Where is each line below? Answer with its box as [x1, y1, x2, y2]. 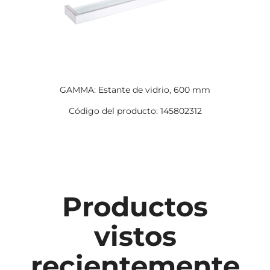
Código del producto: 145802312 [68, 105, 202, 116]
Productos [62, 190, 208, 223]
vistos [93, 219, 177, 253]
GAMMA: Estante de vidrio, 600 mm [60, 84, 210, 95]
